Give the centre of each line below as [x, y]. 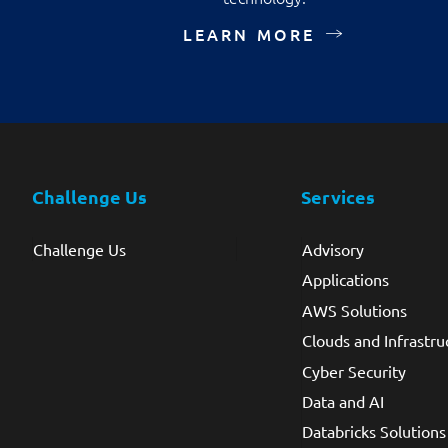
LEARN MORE [249, 34]
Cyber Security [353, 370]
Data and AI [342, 400]
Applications [345, 279]
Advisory [332, 249]
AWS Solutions [354, 309]
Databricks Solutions [373, 431]
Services [337, 196]
